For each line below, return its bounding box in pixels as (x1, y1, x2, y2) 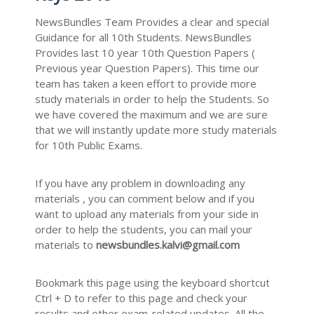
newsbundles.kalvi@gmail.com (96, 238, 240, 252)
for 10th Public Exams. (35, 138, 142, 152)
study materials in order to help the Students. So (35, 92, 269, 106)
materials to (35, 238, 96, 252)
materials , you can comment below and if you (35, 191, 254, 205)
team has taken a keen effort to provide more (35, 76, 257, 90)
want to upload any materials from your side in (35, 207, 259, 221)
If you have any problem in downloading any (35, 176, 245, 190)
